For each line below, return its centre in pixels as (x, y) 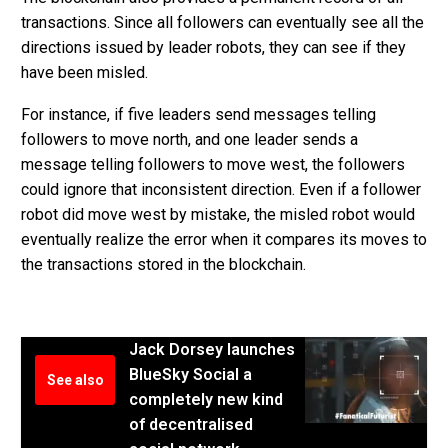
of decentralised (191, 425)
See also (75, 380)
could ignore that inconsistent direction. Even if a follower (221, 190)
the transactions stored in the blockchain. (163, 265)
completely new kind (206, 400)
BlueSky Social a (190, 375)
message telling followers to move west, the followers (213, 165)
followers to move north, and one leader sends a (189, 140)
